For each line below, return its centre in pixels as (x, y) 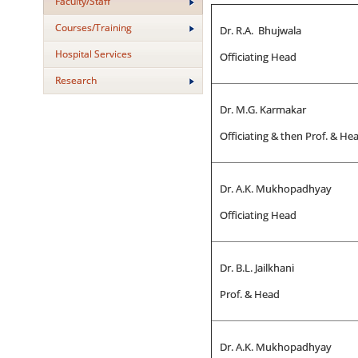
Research (76, 80)
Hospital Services (93, 54)
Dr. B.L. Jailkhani (257, 268)
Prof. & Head (251, 294)
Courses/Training (93, 28)
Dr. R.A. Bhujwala (260, 30)
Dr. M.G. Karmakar (263, 109)
